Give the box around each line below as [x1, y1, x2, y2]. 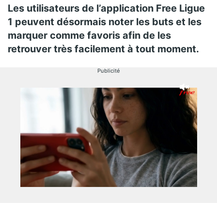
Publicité [97, 67, 120, 74]
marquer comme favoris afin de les [8, 29, 171, 41]
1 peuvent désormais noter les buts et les [8, 15, 201, 28]
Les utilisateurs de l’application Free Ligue [8, 2, 205, 14]
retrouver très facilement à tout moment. [8, 43, 199, 55]
